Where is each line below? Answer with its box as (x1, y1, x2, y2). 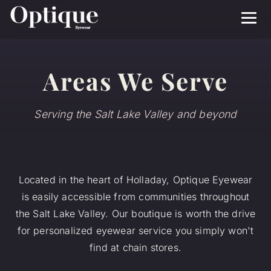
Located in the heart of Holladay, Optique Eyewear (18, 173, 253, 186)
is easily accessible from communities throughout (21, 190, 250, 203)
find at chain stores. (90, 241, 181, 253)
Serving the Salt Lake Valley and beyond (34, 107, 237, 120)
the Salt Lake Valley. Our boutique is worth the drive (15, 207, 256, 220)
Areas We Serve (43, 65, 228, 97)
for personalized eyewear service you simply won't (17, 224, 254, 237)
